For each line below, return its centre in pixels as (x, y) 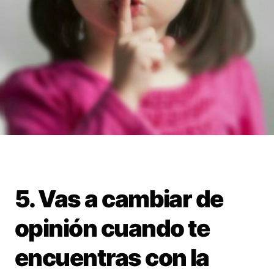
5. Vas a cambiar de (119, 199)
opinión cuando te (112, 228)
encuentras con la (112, 258)
